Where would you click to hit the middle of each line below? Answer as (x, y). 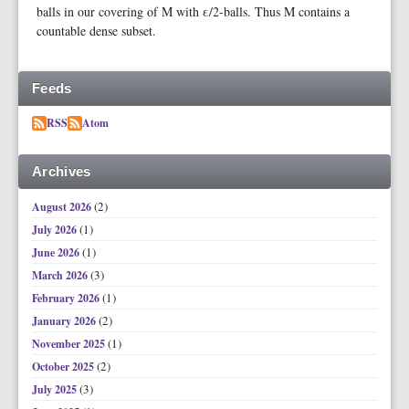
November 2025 (70, 344)
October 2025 (64, 367)
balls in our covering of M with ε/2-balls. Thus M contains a (193, 11)
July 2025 (56, 389)
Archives (62, 171)
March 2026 (61, 275)
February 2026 (67, 298)
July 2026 (56, 230)
